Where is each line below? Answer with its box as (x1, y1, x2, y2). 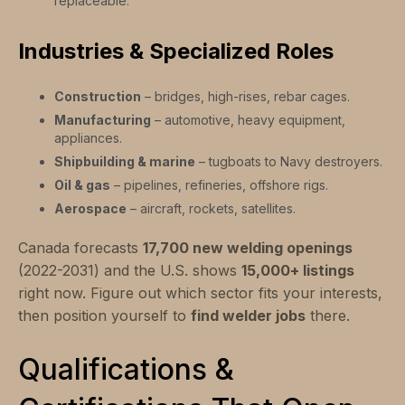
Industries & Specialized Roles (18, 38, 334, 65)
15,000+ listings (241, 261, 354, 280)
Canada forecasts (18, 239, 143, 258)
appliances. (54, 130, 122, 146)
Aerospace (54, 201, 127, 217)
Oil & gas (54, 177, 110, 193)
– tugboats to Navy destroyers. (195, 154, 382, 170)
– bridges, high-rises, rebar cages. (141, 89, 350, 105)
